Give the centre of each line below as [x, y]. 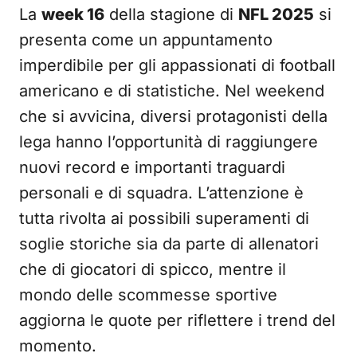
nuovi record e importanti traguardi [152, 167]
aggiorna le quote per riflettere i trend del [177, 320]
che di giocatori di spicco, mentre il [153, 269]
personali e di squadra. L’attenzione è [161, 193]
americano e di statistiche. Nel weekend [172, 91]
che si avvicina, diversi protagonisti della [173, 116]
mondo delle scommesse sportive [148, 295]
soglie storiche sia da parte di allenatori [169, 244]
